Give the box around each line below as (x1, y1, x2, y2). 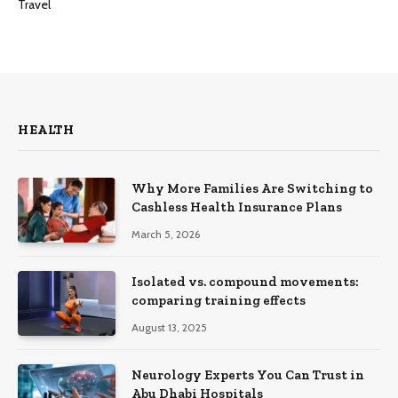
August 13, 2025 (131, 321, 207, 335)
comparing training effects (131, 292, 306, 309)
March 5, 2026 (131, 227, 200, 241)
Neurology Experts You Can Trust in (131, 367, 364, 384)
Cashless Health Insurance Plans (131, 198, 342, 215)
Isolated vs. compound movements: (131, 274, 359, 291)
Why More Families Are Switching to (131, 179, 373, 196)
